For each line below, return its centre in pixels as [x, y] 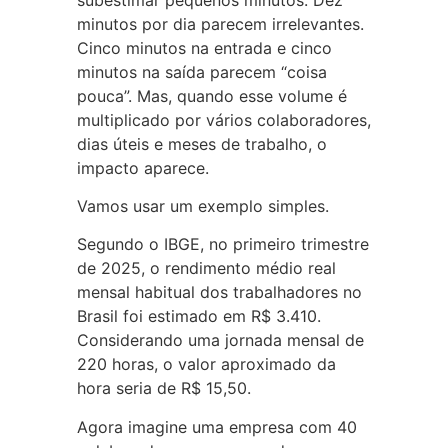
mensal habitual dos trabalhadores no [219, 292]
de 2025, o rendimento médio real [206, 268]
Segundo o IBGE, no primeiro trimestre [222, 244]
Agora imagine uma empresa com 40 [216, 426]
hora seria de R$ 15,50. [163, 388]
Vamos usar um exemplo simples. [202, 205]
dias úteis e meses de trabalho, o [201, 143]
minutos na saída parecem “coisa [201, 71]
